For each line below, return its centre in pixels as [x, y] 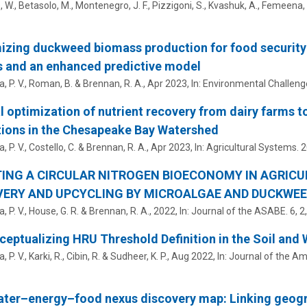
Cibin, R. [83, 257]
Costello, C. [52, 148]
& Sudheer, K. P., [135, 257]
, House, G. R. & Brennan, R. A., [89, 211]
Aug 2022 [192, 257]
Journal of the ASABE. [239, 211]
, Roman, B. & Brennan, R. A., [86, 84]
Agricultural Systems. [252, 148]
